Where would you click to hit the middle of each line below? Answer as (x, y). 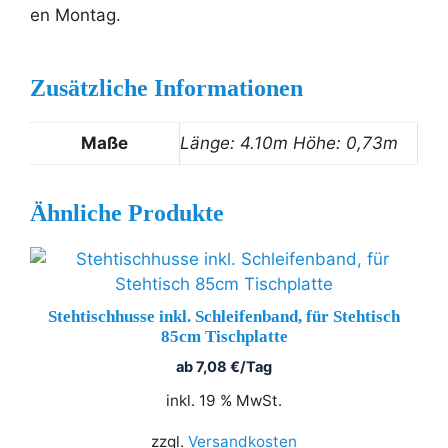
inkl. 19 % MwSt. (224, 400)
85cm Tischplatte (224, 337)
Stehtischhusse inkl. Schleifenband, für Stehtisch (224, 317)
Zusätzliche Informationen (166, 88)
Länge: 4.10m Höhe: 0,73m (289, 143)
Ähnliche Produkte (127, 213)
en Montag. (75, 15)
